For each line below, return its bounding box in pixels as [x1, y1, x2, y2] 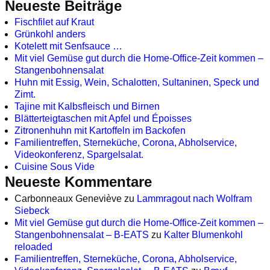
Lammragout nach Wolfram [137, 193, 252, 204]
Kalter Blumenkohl [164, 229, 243, 240]
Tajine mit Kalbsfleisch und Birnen [14, 101, 160, 112]
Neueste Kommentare [5, 174, 152, 190]
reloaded [14, 241, 52, 252]
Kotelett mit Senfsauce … [14, 41, 122, 52]
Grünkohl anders [14, 29, 86, 40]
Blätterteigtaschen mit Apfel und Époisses [14, 113, 192, 124]
